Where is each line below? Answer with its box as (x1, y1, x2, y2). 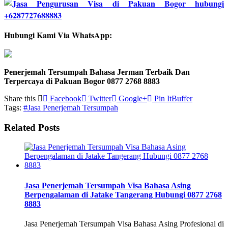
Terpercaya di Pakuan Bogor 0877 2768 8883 (4, 76, 160, 85)
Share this (4, 94, 38, 103)
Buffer (172, 94, 192, 103)
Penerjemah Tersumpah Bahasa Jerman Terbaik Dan (4, 67, 190, 76)
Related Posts (4, 122, 60, 133)
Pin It (152, 94, 172, 103)
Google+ (117, 94, 147, 103)
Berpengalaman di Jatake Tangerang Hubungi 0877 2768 (24, 190, 222, 199)
